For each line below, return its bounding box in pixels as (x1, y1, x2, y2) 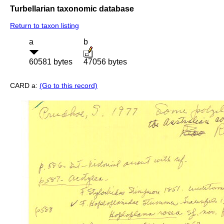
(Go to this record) (39, 81, 97, 90)
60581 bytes (29, 57, 72, 66)
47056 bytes (83, 57, 127, 66)
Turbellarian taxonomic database (10, 4, 134, 13)
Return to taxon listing (10, 21, 79, 30)
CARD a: (10, 81, 39, 90)
